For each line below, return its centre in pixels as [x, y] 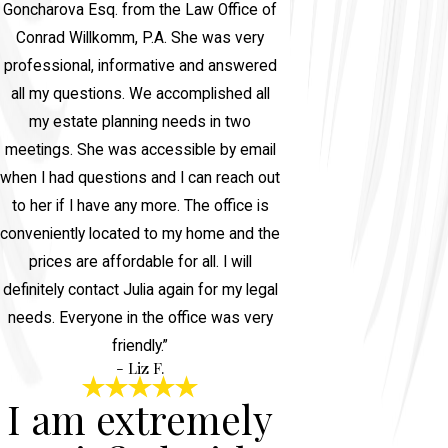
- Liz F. [140, 368]
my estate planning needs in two [140, 122]
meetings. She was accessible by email [140, 150]
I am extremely [140, 419]
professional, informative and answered [140, 66]
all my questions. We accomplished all [140, 94]
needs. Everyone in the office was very [140, 318]
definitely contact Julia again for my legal [140, 290]
